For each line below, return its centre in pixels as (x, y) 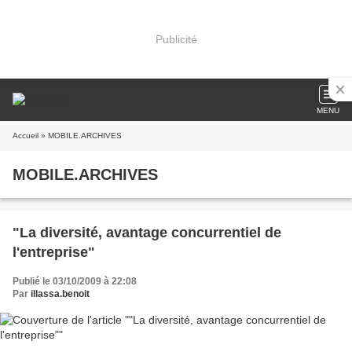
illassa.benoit (60, 294)
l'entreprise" (54, 252)
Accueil (26, 136)
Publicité (176, 39)
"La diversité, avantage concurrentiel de (147, 233)
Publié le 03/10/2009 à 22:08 (75, 281)
